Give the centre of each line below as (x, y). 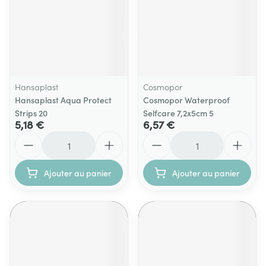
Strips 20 (31, 113)
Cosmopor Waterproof (186, 100)
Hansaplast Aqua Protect (63, 100)
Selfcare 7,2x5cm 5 (178, 113)
